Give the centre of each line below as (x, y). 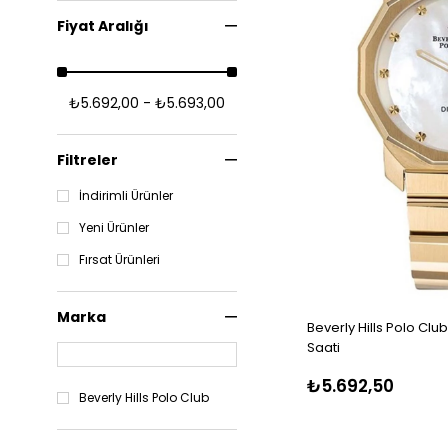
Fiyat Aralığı (103, 26)
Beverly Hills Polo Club (144, 397)
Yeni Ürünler (114, 227)
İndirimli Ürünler (126, 195)
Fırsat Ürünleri (119, 259)
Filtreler (87, 160)
